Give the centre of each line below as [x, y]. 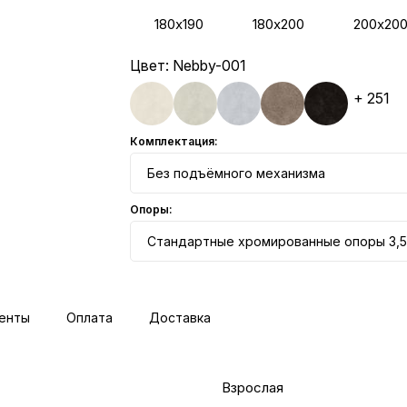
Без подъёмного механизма [237, 173]
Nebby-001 [210, 65]
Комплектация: [174, 141]
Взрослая [253, 387]
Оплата [89, 318]
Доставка [180, 318]
